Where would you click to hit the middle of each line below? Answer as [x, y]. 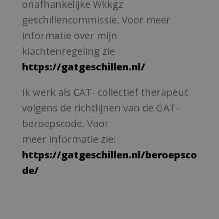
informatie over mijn [69, 35]
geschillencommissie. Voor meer [96, 20]
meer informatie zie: [69, 139]
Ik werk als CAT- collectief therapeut [105, 92]
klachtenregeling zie [68, 51]
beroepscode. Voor [65, 123]
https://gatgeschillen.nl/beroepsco [109, 155]
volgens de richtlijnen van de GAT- [100, 108]
